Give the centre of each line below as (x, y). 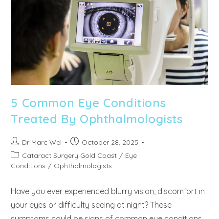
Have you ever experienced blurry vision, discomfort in (108, 191)
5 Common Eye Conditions (88, 102)
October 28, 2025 (110, 142)
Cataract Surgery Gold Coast (70, 155)
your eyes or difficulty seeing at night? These (91, 205)
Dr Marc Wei (42, 142)
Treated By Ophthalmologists (97, 119)
